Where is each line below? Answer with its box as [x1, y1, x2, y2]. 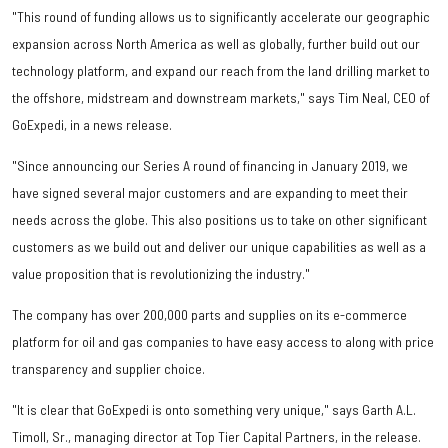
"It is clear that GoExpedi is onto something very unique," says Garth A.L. [12, 401, 416, 419]
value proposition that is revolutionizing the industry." [12, 265, 310, 283]
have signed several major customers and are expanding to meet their [12, 184, 408, 202]
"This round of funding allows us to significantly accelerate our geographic [12, 8, 430, 26]
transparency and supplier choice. [12, 360, 205, 378]
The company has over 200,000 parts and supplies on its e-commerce [12, 306, 407, 324]
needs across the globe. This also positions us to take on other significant [12, 211, 427, 229]
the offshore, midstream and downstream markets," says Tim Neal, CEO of [12, 89, 430, 107]
